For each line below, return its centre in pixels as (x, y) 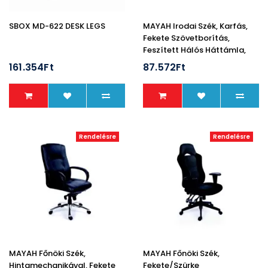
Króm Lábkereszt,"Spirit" (190, 62)
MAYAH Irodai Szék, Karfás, (195, 26)
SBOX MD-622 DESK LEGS (57, 26)
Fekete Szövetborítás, (186, 38)
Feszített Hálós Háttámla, (194, 50)
